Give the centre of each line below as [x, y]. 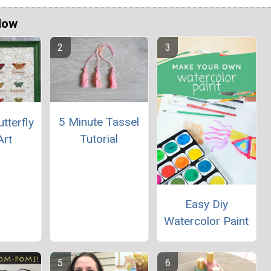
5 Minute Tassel [99, 122]
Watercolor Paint [207, 221]
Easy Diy [206, 204]
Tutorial [99, 139]
